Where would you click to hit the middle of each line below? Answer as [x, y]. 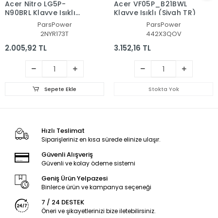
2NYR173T [54, 34]
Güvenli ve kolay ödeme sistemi [88, 163]
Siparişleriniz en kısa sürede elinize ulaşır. [101, 139]
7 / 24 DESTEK [63, 202]
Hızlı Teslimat [63, 130]
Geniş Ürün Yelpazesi [74, 178]
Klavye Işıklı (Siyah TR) [155, 12]
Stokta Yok [163, 89]
